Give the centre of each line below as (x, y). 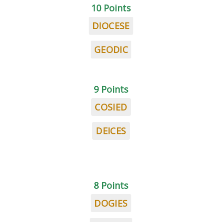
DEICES (111, 131)
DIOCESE (111, 26)
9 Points (111, 89)
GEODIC (111, 50)
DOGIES (111, 203)
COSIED (111, 107)
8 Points (111, 185)
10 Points (111, 8)
